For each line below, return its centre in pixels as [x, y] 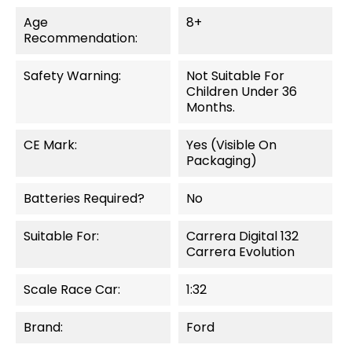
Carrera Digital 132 [242, 236]
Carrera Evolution [240, 251]
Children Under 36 [241, 91]
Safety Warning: [72, 75]
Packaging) [221, 160]
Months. [210, 107]
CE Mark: [50, 145]
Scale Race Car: [72, 289]
